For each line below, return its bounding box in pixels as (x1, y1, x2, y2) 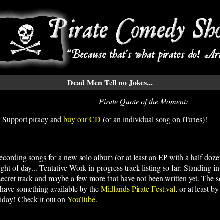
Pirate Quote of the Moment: (99, 96, 188, 106)
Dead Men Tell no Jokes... (67, 77, 153, 88)
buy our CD (63, 114, 101, 124)
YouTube (67, 194, 95, 204)
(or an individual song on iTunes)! (101, 114, 207, 124)
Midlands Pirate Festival (101, 183, 175, 193)
